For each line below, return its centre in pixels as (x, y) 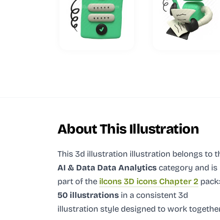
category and (183, 167)
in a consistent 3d (153, 195)
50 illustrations (88, 195)
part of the (78, 181)
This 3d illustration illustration (115, 154)
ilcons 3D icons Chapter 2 (149, 181)
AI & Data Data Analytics (107, 167)
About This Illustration (128, 129)
